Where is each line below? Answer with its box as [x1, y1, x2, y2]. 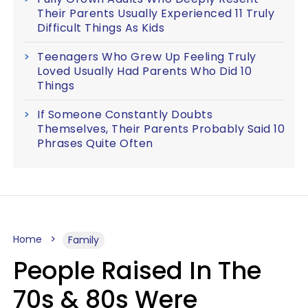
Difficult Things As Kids [37, 20, 164, 36]
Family [68, 233, 99, 247]
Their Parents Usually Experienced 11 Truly [37, 5, 274, 21]
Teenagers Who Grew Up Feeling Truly [37, 49, 256, 65]
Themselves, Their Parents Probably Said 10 [37, 121, 285, 137]
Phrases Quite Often [37, 135, 153, 151]
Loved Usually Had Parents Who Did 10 [37, 63, 252, 79]
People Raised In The [13, 254, 261, 287]
